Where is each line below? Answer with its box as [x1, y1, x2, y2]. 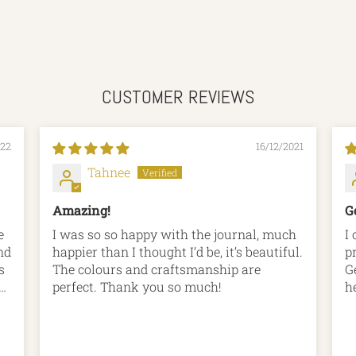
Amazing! [52, 201, 110, 219]
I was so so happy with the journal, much [52, 226, 296, 243]
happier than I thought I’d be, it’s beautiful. [52, 243, 303, 261]
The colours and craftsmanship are [52, 261, 261, 278]
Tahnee [87, 163, 130, 180]
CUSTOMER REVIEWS [102, 83, 254, 109]
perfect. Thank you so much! [52, 278, 222, 296]
